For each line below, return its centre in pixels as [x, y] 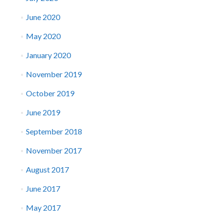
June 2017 [43, 188]
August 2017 [47, 169]
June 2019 [43, 112]
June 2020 [43, 17]
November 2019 [54, 74]
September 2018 [54, 131]
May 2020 [43, 36]
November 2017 [54, 150]
